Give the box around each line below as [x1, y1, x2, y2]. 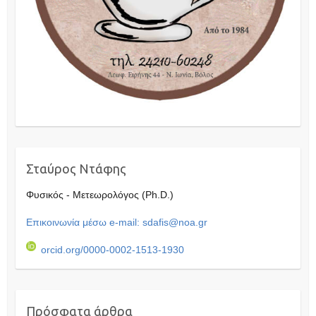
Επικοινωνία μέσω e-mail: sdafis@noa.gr [25, 217, 207, 229]
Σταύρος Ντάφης [25, 162, 126, 176]
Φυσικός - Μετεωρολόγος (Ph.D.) [25, 189, 179, 201]
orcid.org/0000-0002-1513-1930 [40, 244, 184, 256]
